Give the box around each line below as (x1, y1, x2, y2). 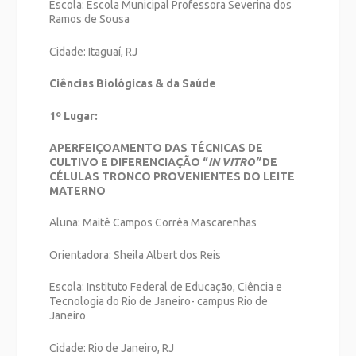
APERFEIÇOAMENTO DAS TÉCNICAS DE (49, 141, 264, 154)
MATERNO (49, 184, 106, 197)
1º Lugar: (49, 109, 99, 122)
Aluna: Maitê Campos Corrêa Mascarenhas (49, 216, 257, 230)
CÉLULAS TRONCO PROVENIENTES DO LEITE (49, 169, 296, 183)
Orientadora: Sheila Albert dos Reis (49, 248, 222, 261)
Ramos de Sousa (49, 13, 130, 26)
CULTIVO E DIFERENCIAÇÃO (49, 155, 203, 168)
